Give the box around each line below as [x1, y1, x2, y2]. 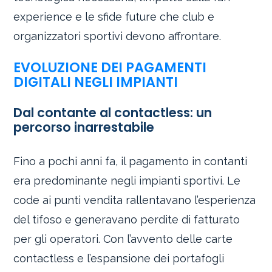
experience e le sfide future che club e [13, 10, 215, 24]
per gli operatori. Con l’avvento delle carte [13, 232, 233, 245]
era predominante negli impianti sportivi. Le [13, 174, 241, 187]
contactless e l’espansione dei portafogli [13, 251, 225, 265]
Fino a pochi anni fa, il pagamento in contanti [13, 154, 248, 168]
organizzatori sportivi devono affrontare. [13, 30, 222, 43]
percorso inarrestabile [13, 118, 155, 137]
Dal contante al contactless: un [13, 104, 212, 122]
